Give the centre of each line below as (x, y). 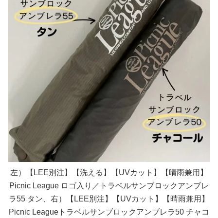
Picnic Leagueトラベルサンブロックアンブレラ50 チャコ (109, 212)
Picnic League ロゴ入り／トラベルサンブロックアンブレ (109, 185)
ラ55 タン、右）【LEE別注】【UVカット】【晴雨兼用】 (109, 199)
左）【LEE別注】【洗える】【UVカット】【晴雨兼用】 (109, 172)
